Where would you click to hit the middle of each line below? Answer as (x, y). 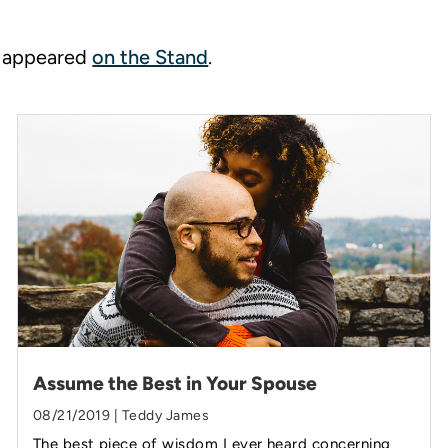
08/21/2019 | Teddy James (121, 416)
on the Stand (150, 57)
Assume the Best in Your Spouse (174, 384)
